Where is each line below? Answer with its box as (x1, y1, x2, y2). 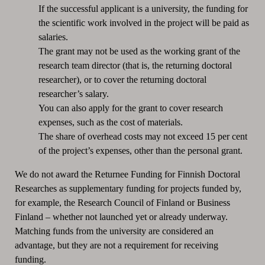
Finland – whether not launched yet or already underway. (14, 211, 228, 222)
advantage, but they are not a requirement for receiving (14, 240, 218, 250)
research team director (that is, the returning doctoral (38, 60, 232, 70)
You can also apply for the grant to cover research (38, 102, 223, 113)
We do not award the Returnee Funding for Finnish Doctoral (14, 169, 240, 179)
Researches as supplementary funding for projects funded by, (14, 183, 241, 193)
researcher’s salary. (38, 88, 109, 99)
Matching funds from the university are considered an (14, 225, 214, 236)
